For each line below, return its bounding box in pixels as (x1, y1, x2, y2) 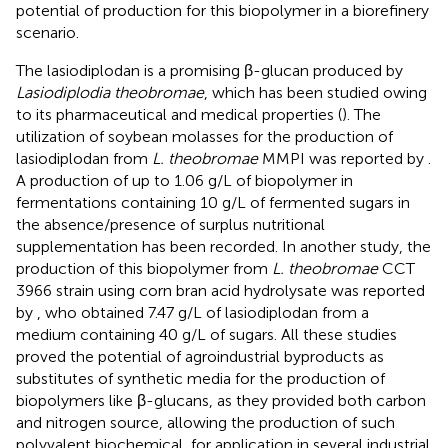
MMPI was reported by (258, 149, 428, 169)
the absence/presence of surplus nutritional (16, 215, 325, 235)
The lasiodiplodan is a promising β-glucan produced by (16, 61, 403, 81)
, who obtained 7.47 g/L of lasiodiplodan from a (37, 303, 369, 323)
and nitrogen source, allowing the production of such (16, 413, 395, 433)
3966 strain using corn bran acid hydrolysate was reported (16, 281, 425, 301)
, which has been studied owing (204, 83, 427, 103)
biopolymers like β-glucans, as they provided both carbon (16, 391, 426, 411)
